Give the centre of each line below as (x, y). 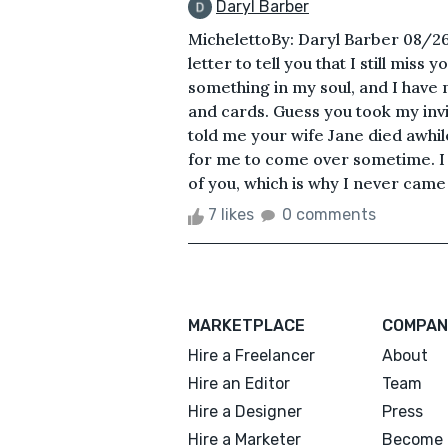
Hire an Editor (239, 384)
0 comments (329, 215)
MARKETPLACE (246, 326)
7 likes (231, 215)
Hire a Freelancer (251, 356)
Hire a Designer (245, 412)
